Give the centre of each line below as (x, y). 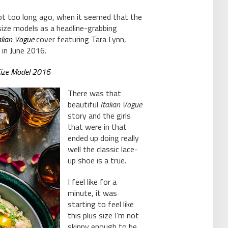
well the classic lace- (103, 149)
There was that (94, 93)
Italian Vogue (121, 104)
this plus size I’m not (103, 215)
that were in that (97, 126)
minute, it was (92, 193)
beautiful (84, 104)
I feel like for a (92, 181)
